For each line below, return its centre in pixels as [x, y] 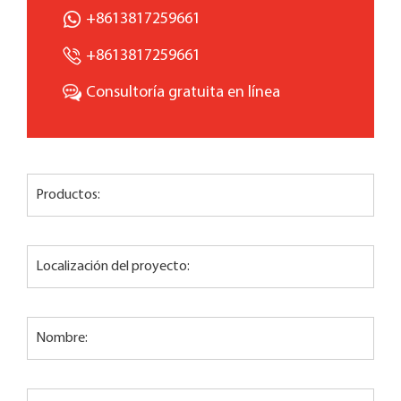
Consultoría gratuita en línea [183, 92]
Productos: [68, 195]
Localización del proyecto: [113, 266]
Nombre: [62, 338]
